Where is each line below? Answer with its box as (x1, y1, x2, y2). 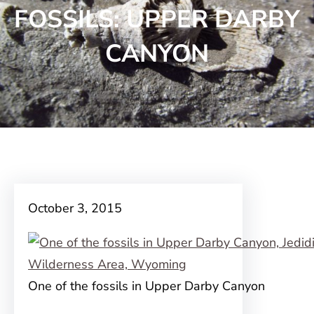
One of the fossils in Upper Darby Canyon (28, 278, 265, 294)
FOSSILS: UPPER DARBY (14, 2, 300, 36)
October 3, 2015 (28, 200, 122, 217)
